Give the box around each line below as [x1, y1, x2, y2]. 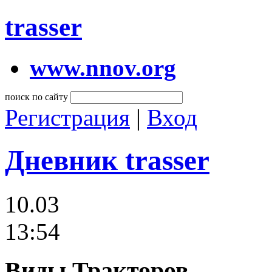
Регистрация [5, 104, 130, 131]
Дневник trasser [5, 144, 209, 177]
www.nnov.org [30, 54, 176, 81]
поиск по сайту [5, 91, 68, 102]
